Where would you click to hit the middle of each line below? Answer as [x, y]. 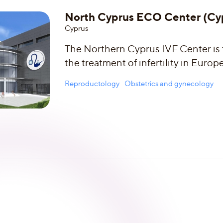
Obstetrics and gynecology [169, 84]
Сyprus [76, 28]
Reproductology [92, 84]
